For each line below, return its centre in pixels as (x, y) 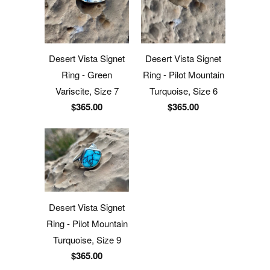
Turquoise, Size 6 (183, 90)
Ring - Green (87, 74)
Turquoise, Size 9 (87, 239)
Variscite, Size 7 (87, 90)
